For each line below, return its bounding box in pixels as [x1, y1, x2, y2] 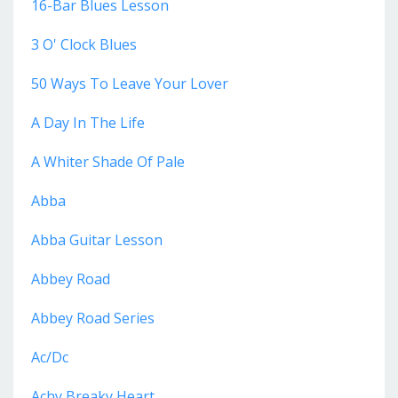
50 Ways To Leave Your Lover [31, 74, 228, 94]
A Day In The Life [31, 113, 145, 133]
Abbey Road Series [31, 308, 155, 329]
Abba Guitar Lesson [31, 230, 163, 251]
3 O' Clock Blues [31, 35, 137, 55]
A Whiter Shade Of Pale [31, 152, 185, 172]
